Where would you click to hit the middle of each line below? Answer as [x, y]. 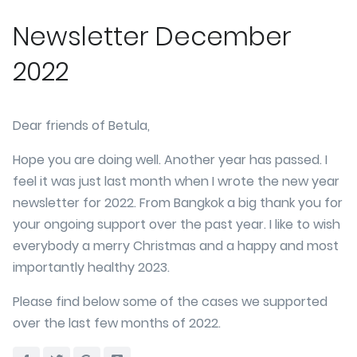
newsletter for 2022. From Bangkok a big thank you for [178, 202]
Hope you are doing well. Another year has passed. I [170, 159]
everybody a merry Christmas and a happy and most [176, 245]
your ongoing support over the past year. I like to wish [177, 224]
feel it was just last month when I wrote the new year [176, 181]
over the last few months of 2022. [117, 323]
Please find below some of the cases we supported [170, 301]
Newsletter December [152, 36]
